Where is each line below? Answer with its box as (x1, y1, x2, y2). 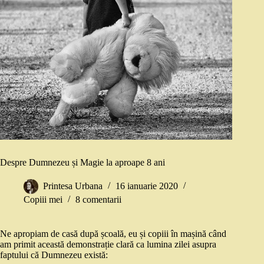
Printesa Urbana (43, 181, 103, 192)
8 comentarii (75, 194, 121, 205)
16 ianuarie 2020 (115, 181, 178, 192)
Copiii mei (24, 194, 62, 205)
